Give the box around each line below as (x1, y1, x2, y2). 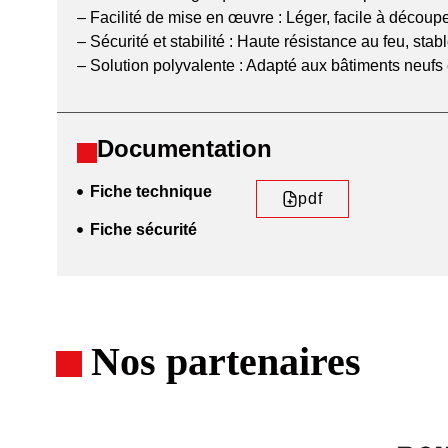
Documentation (97, 134, 272, 162)
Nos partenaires (91, 338, 361, 384)
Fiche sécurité (89, 220, 197, 238)
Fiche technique (89, 182, 212, 200)
